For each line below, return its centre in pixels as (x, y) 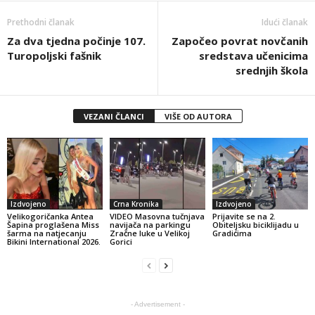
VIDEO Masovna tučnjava (157, 216)
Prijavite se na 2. (244, 216)
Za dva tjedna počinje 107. (76, 40)
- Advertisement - (157, 304)
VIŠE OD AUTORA (198, 116)
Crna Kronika (136, 204)
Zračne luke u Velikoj (149, 233)
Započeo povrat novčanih (240, 40)
